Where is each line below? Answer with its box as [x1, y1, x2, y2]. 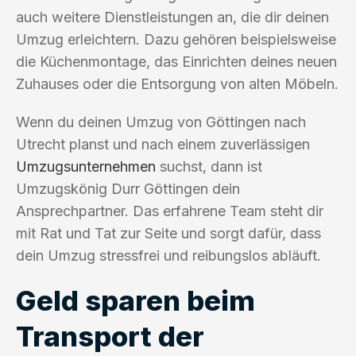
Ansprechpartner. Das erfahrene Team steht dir [16, 202, 323, 219]
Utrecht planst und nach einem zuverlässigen [16, 135, 310, 153]
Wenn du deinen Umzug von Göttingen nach [16, 113, 306, 130]
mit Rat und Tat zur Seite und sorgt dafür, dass [16, 224, 321, 242]
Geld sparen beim [16, 283, 255, 317]
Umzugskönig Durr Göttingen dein [16, 180, 240, 197]
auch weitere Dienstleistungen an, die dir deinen [16, 8, 329, 25]
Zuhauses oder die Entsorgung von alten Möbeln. [16, 75, 339, 92]
